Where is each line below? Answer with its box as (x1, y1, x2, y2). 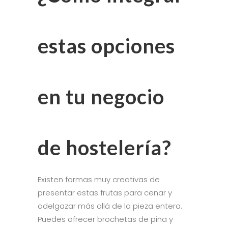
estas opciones (38, 33, 175, 58)
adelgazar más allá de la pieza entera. (38, 200, 182, 211)
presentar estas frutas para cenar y (38, 187, 172, 198)
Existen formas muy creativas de (38, 174, 160, 185)
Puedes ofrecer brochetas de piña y (38, 213, 173, 224)
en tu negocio (38, 84, 164, 109)
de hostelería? (38, 135, 172, 160)
